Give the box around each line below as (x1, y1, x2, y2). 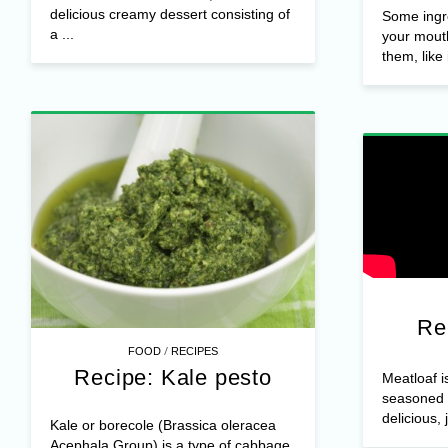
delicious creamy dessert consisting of (49, 6, 290, 23)
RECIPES (171, 344, 219, 357)
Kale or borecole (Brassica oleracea (49, 416, 276, 433)
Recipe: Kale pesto (74, 364, 272, 390)
